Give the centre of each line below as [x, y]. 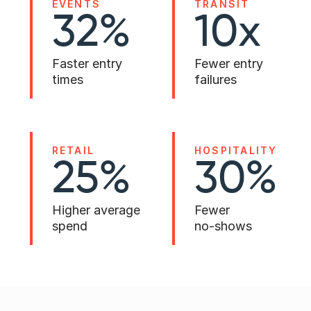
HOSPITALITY [236, 150]
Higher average [98, 210]
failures [216, 79]
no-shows [223, 226]
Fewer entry [230, 63]
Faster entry [87, 63]
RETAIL [73, 150]
